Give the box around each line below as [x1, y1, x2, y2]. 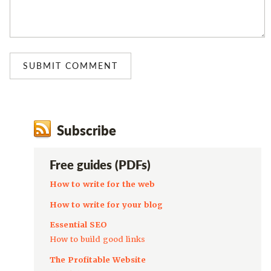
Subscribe [57, 120, 116, 140]
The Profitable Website [49, 254, 146, 265]
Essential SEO [49, 220, 107, 230]
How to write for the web [49, 178, 155, 189]
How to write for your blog [49, 199, 163, 210]
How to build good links [49, 234, 145, 245]
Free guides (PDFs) [49, 155, 151, 173]
